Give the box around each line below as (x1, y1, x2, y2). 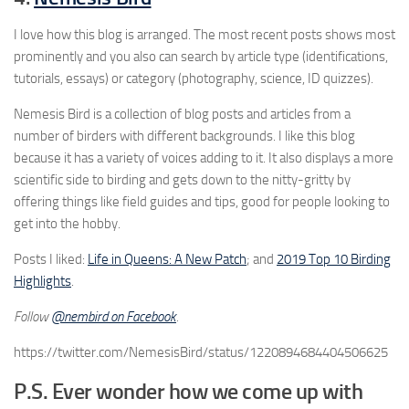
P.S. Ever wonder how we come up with (14, 377, 362, 404)
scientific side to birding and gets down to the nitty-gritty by (14, 171, 351, 188)
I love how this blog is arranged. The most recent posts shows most (14, 26, 395, 43)
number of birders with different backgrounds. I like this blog (14, 127, 355, 144)
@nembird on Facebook (51, 308, 176, 325)
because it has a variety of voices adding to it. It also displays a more (14, 149, 393, 166)
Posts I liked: (14, 250, 88, 267)
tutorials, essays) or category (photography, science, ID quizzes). (14, 69, 373, 87)
